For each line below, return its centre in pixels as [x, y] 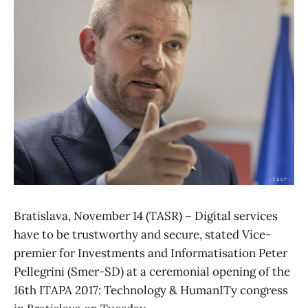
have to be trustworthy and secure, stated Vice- [142, 234]
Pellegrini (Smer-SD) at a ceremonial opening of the [152, 271]
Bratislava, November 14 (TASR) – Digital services [146, 216]
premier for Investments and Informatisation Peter [151, 253]
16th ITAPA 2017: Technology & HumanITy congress [151, 290]
